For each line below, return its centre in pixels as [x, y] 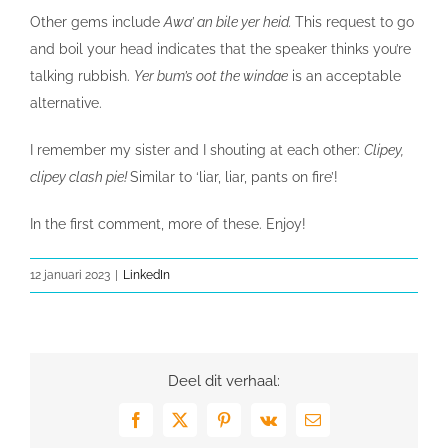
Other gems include [97, 22]
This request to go [354, 22]
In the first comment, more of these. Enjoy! [168, 224]
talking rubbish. [82, 76]
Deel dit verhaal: [224, 380]
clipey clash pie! [80, 177]
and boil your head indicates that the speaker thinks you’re [220, 49]
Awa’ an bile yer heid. [229, 22]
